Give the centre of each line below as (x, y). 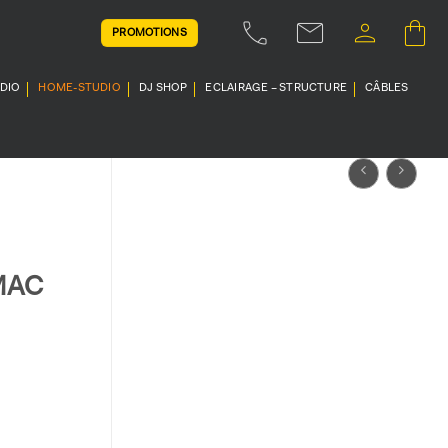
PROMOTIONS (149, 33)
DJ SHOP (163, 88)
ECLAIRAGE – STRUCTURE (276, 88)
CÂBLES (387, 88)
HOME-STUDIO (79, 88)
